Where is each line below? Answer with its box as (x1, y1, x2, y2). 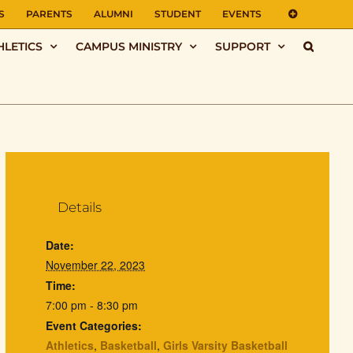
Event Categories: (46, 318, 143, 334)
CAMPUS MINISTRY (76, 39, 182, 54)
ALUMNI (94, 8, 133, 20)
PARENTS (26, 8, 72, 20)
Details (58, 199, 102, 216)
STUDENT (154, 8, 201, 20)
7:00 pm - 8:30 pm (46, 297, 139, 314)
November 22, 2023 (46, 257, 146, 273)
